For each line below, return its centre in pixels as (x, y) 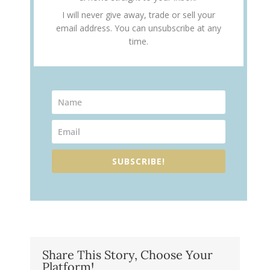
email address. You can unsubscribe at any (139, 28)
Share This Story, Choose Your (127, 254)
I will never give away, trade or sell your (139, 14)
